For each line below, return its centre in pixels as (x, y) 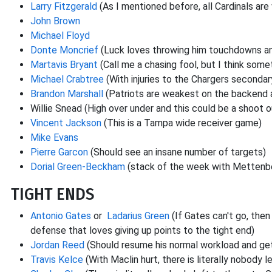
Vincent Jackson (66, 123)
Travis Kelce (57, 260)
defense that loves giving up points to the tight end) (142, 230)
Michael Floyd (60, 36)
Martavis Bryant (64, 65)
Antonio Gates (61, 216)
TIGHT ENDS (53, 194)
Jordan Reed (57, 245)
